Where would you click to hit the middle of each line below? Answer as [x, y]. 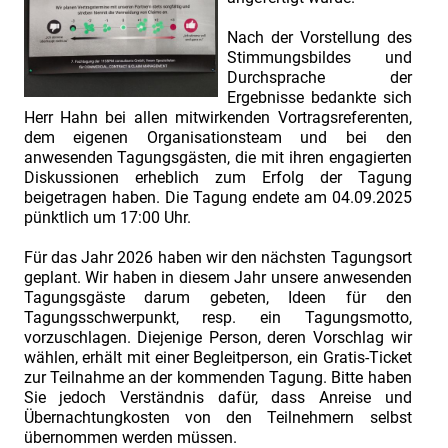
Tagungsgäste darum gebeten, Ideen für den [217, 297]
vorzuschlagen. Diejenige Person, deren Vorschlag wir [217, 337]
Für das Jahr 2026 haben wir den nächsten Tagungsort [217, 257]
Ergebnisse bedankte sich [319, 97]
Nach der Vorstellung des [319, 37]
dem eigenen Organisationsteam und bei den [217, 137]
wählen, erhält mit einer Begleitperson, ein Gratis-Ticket [217, 357]
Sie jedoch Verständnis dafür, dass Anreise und [217, 397]
